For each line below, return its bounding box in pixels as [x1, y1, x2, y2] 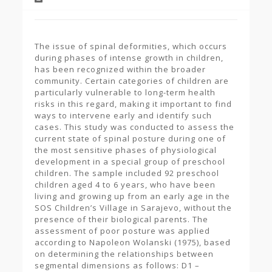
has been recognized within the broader [34, 64, 206, 75]
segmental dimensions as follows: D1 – [34, 260, 200, 271]
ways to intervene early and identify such [34, 110, 212, 121]
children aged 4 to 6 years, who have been [34, 179, 216, 190]
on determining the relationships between [34, 248, 214, 259]
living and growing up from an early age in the [34, 191, 230, 202]
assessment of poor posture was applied [34, 225, 210, 236]
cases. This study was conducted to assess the [34, 121, 234, 132]
